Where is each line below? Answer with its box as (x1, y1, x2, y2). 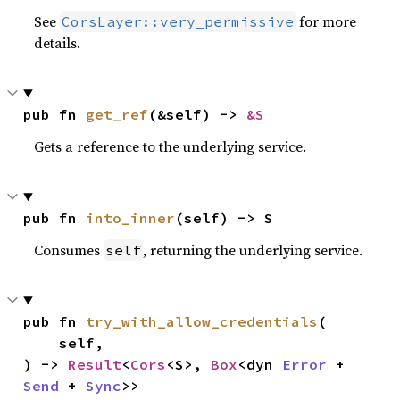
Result (68, 355, 122, 373)
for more (296, 12, 357, 31)
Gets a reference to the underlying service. (34, 137, 307, 156)
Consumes (34, 240, 104, 260)
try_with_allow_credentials (86, 312, 319, 330)
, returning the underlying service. (143, 240, 363, 260)
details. (34, 33, 81, 53)
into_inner (86, 209, 176, 227)
